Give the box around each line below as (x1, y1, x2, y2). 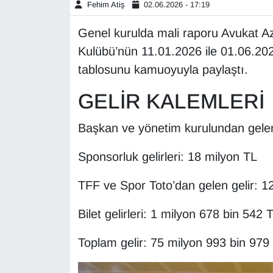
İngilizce (32, 116, 77, 127)
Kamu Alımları (32, 178, 105, 190)
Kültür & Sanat (32, 240, 107, 252)
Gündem (32, 23, 77, 34)
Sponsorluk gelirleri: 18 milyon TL (77, 149, 257, 163)
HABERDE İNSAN (32, 85, 121, 96)
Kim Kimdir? (32, 209, 97, 221)
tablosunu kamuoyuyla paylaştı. (77, 63, 248, 77)
